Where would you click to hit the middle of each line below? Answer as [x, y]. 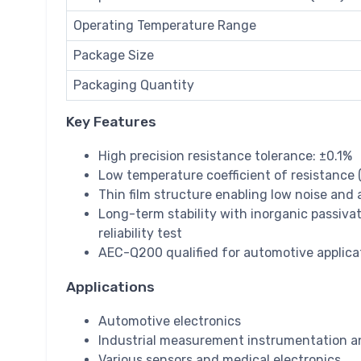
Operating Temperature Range [165, 26]
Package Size [114, 56]
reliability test [140, 234]
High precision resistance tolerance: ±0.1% [225, 156]
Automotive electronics [170, 322]
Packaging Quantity [134, 85]
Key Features [111, 122]
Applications [110, 287]
